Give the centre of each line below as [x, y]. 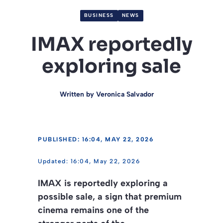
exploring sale [111, 66]
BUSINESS [99, 15]
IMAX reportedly [111, 44]
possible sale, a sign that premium [110, 196]
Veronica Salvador [125, 94]
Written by [78, 94]
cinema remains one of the [93, 210]
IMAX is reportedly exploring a [103, 183]
